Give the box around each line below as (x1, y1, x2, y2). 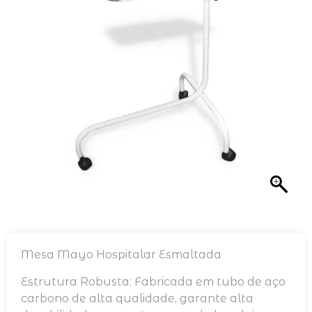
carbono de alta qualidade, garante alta (21, 291, 253, 305)
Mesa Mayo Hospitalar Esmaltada (21, 248, 221, 262)
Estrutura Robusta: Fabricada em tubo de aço (21, 274, 286, 288)
